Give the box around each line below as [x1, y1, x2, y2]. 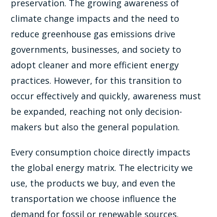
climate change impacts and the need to [11, 12, 180, 24]
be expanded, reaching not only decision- [11, 105, 183, 117]
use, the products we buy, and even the [11, 177, 176, 189]
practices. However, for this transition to [11, 74, 182, 86]
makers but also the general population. [11, 121, 180, 133]
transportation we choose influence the [11, 192, 177, 204]
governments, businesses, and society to [11, 43, 182, 55]
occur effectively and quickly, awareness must [11, 90, 201, 102]
